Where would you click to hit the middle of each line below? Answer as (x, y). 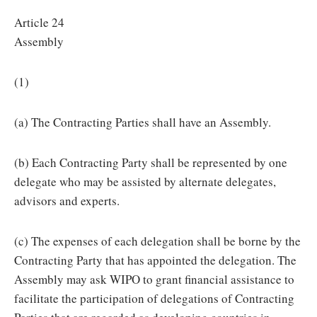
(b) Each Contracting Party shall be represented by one (151, 162)
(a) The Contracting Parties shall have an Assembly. (143, 122)
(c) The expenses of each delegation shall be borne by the (157, 241)
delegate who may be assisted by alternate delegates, (145, 181)
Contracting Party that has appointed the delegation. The (155, 260)
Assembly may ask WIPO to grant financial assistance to (154, 279)
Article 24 (39, 22)
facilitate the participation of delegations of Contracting (154, 298)
